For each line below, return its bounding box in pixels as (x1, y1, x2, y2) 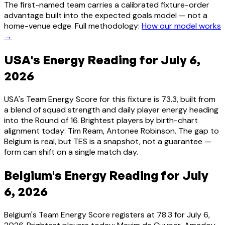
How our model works (142, 21, 221, 32)
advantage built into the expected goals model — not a (4, 10, 207, 21)
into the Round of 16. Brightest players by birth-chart (4, 115, 198, 126)
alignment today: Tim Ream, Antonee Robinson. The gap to (4, 126, 219, 137)
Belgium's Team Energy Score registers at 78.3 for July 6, (4, 209, 210, 220)
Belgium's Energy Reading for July (4, 168, 208, 183)
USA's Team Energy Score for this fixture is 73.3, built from (4, 94, 215, 105)
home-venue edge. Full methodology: (4, 21, 142, 32)
